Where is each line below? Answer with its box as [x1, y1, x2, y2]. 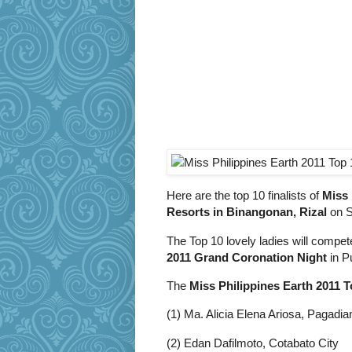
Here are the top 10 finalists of [167, 189, 322, 203]
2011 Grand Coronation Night [167, 250, 327, 264]
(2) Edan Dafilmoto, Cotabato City [167, 335, 339, 350]
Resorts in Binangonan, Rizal [167, 205, 327, 219]
